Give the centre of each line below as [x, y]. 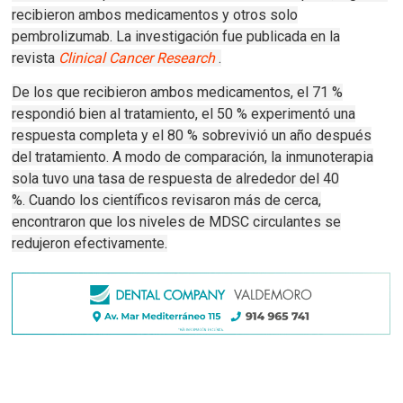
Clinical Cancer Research [137, 58]
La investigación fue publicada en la [228, 37]
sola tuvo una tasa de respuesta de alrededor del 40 [176, 179]
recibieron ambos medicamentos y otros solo [155, 15]
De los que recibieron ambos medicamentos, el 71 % [178, 93]
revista [36, 58]
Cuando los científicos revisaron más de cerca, [175, 201]
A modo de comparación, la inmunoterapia [243, 157]
